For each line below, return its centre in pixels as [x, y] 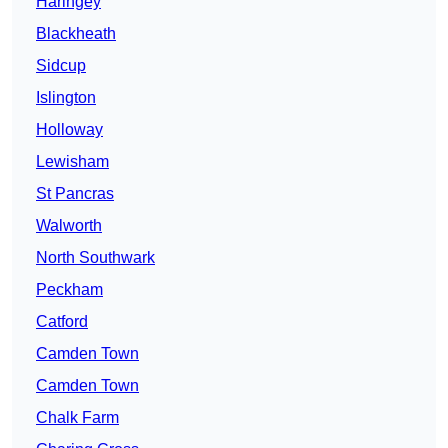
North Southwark [95, 258]
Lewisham [72, 162]
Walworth [69, 226]
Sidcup [61, 66]
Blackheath [76, 34]
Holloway [69, 130]
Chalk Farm [77, 418]
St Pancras [75, 194]
